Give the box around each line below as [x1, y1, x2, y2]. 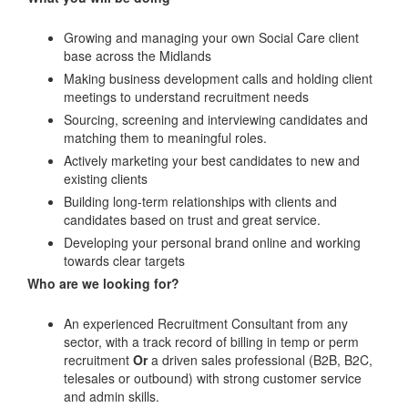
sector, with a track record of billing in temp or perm [64, 331, 359, 351]
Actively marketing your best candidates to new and [64, 150, 360, 169]
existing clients [64, 168, 148, 188]
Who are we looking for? [27, 273, 179, 292]
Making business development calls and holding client [64, 68, 372, 87]
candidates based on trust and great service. [64, 209, 321, 229]
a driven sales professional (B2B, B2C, [148, 350, 372, 369]
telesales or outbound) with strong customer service [64, 368, 362, 387]
